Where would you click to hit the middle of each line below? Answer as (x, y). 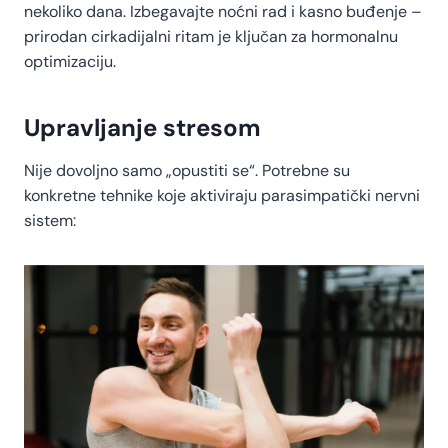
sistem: (50, 221)
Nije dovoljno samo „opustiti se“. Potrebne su (187, 171)
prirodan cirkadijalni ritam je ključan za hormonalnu (211, 37)
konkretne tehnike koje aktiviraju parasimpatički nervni (222, 196)
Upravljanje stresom (142, 128)
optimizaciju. (70, 62)
